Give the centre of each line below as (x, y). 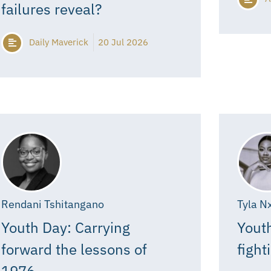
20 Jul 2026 (123, 42)
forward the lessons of (74, 249)
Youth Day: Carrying (66, 227)
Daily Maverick (59, 42)
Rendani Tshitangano (54, 204)
